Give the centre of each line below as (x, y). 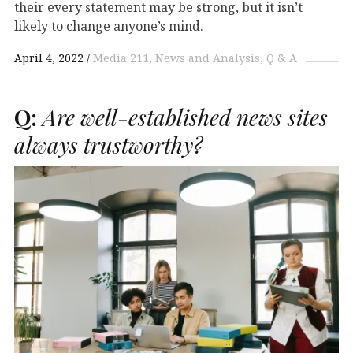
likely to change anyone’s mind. (109, 26)
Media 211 (121, 58)
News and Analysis (208, 58)
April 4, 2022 (49, 58)
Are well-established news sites (182, 117)
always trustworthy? (108, 145)
